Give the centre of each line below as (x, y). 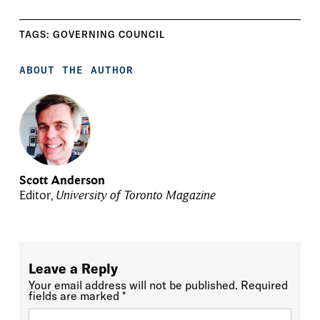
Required (264, 285)
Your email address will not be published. (133, 285)
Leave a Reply (73, 269)
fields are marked (75, 296)
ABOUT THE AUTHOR (76, 70)
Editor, (37, 196)
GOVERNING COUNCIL (109, 35)
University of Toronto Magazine (135, 196)
